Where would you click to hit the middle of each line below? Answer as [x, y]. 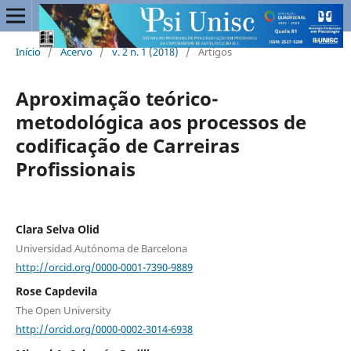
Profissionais [75, 168]
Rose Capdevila [56, 291]
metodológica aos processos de [161, 121]
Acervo [76, 51]
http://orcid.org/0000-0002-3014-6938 [104, 329]
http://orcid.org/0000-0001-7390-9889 [104, 267]
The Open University [63, 311]
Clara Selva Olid [57, 229]
